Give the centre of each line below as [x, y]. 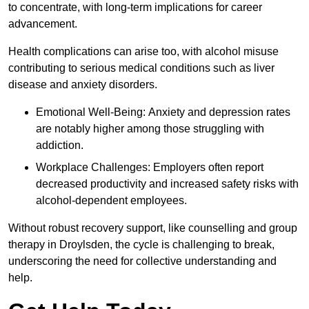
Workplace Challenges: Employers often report [150, 168]
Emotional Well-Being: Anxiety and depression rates [163, 112]
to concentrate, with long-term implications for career [135, 8]
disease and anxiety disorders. [83, 85]
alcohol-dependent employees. [111, 201]
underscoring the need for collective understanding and [142, 261]
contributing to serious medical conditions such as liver [141, 68]
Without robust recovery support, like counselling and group [153, 228]
